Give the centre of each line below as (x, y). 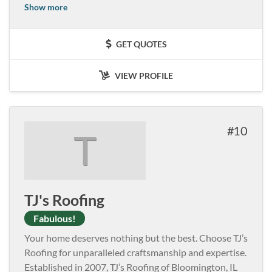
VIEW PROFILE (143, 75)
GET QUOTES (140, 44)
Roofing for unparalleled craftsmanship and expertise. (135, 252)
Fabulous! (55, 218)
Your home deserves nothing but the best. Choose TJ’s (136, 237)
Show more (46, 7)
